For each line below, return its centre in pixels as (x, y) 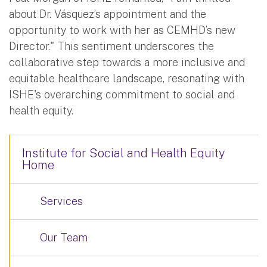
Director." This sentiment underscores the (111, 46)
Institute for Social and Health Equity (123, 153)
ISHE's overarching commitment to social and (122, 94)
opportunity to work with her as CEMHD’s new (122, 30)
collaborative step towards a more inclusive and (127, 62)
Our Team (64, 237)
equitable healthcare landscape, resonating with (127, 78)
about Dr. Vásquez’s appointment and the (108, 14)
